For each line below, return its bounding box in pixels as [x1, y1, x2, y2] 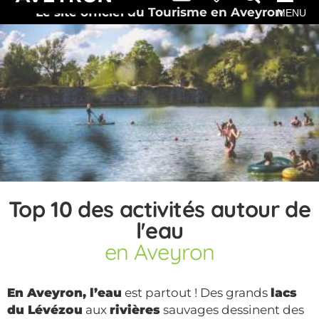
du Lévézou [7, 302, 83, 317]
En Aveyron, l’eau [7, 285, 122, 300]
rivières [110, 302, 160, 317]
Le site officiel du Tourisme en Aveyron [36, 5, 283, 19]
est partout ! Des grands [122, 285, 271, 300]
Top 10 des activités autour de [8, 194, 311, 223]
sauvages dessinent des [160, 302, 304, 317]
